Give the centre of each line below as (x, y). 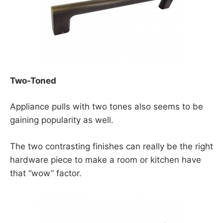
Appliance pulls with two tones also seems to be (107, 107)
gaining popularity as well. (62, 120)
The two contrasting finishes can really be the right (111, 146)
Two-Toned (33, 80)
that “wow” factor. (46, 173)
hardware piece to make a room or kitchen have (106, 160)
